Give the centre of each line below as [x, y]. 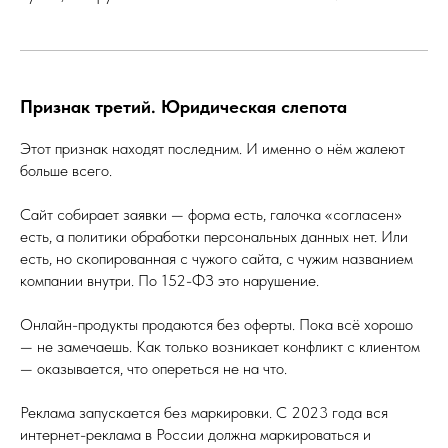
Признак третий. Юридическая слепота [183, 106]
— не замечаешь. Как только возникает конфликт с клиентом [220, 346]
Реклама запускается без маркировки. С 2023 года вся [204, 412]
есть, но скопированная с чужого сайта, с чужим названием [216, 258]
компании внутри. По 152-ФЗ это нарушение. [169, 280]
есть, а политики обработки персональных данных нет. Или [214, 236]
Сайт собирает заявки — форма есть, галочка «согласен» [211, 214]
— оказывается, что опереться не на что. [153, 368]
